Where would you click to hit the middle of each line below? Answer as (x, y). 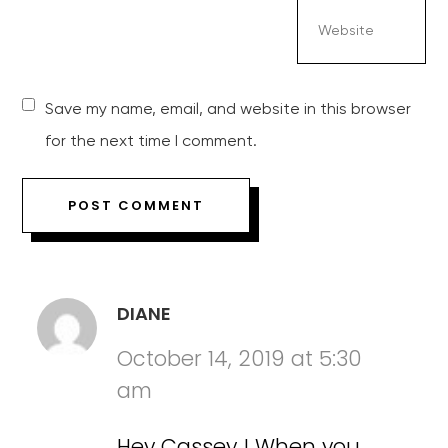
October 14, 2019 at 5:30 (240, 358)
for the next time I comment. (151, 141)
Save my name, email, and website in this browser (228, 109)
